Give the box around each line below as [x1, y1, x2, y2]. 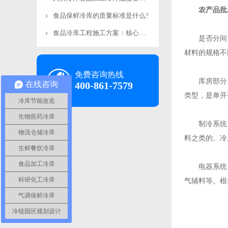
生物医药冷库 [18, 113, 55, 120]
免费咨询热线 [75, 70, 124, 79]
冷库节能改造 [18, 97, 55, 104]
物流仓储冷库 [18, 129, 55, 136]
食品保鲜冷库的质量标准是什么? [53, 12, 149, 19]
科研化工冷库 [18, 176, 55, 183]
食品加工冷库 [18, 160, 55, 167]
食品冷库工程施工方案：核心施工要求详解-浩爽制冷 [139, 29, 146, 37]
